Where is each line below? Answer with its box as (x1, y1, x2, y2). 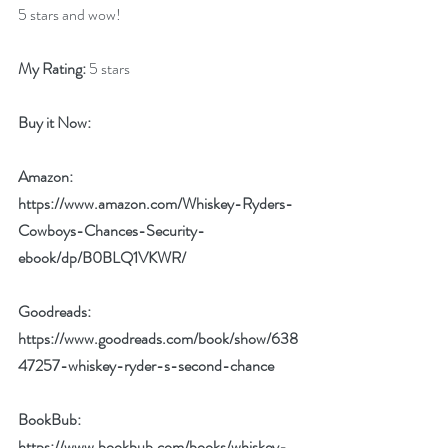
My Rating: (18, 57, 86, 80)
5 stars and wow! (18, 3, 121, 26)
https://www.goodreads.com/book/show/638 (18, 327, 298, 350)
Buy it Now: (18, 111, 94, 134)
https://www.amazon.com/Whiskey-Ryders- (18, 192, 293, 215)
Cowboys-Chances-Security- (18, 219, 205, 242)
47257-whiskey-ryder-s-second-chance (18, 354, 274, 377)
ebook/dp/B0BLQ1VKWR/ (18, 246, 186, 269)
